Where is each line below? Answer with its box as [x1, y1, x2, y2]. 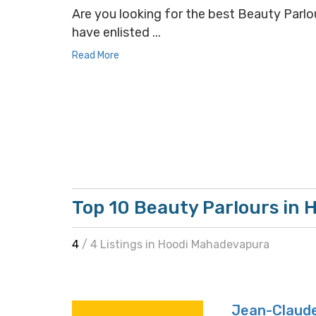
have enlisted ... [72, 25, 161, 40]
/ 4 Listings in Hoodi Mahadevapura [82, 238, 269, 251]
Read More [72, 49, 119, 61]
